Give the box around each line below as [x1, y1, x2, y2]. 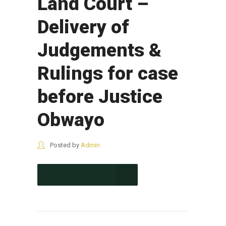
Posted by [48, 141, 81, 149]
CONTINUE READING [45, 171, 108, 178]
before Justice [37, 85, 162, 107]
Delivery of [37, 16, 129, 38]
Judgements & [37, 39, 161, 61]
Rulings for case [37, 62, 178, 84]
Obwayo [37, 108, 104, 131]
